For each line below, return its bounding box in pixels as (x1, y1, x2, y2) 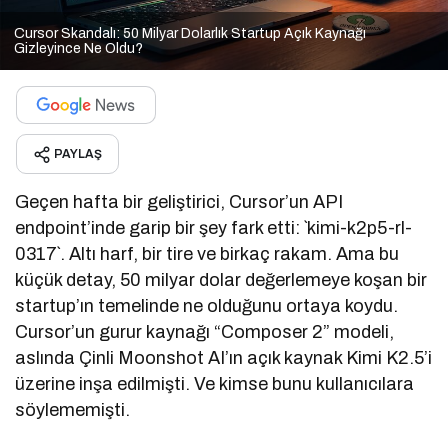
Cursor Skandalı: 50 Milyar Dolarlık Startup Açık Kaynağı (14, 25, 366, 41)
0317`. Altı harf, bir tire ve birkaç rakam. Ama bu (15, 243, 400, 264)
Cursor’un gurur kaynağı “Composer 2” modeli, (15, 321, 395, 342)
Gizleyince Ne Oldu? (14, 40, 143, 56)
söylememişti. (15, 399, 130, 420)
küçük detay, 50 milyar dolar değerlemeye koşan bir (15, 269, 428, 290)
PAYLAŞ (54, 146, 102, 161)
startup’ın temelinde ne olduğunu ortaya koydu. (15, 295, 399, 316)
